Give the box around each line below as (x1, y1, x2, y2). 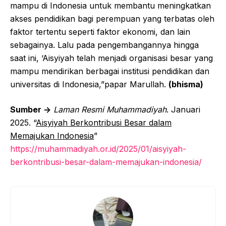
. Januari (166, 104, 200, 115)
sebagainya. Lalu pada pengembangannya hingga (10, 39, 199, 50)
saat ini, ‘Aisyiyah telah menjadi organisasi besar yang (10, 52, 213, 63)
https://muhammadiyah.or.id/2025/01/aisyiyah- (10, 143, 186, 154)
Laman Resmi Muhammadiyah (53, 104, 166, 115)
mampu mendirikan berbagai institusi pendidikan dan (10, 66, 209, 76)
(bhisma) (168, 79, 203, 89)
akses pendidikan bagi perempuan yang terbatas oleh (10, 13, 214, 24)
